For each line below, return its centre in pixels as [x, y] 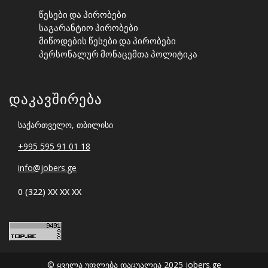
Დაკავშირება [56, 98]
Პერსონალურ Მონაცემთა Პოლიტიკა [118, 54]
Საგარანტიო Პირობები [89, 28]
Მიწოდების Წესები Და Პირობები [107, 41]
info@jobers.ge [47, 167]
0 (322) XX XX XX [50, 191]
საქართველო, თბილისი [66, 124]
